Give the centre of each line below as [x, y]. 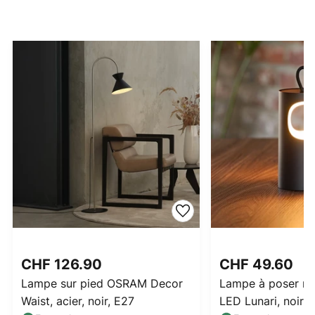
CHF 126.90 [63, 265]
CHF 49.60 [258, 265]
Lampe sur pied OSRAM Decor [102, 284]
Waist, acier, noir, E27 [78, 301]
